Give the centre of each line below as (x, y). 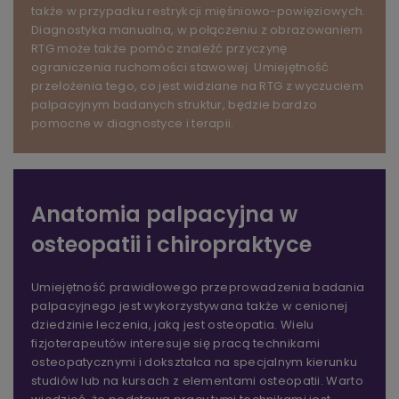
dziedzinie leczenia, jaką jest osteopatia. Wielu (173, 324)
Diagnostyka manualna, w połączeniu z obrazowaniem (197, 29)
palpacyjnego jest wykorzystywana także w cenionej (190, 305)
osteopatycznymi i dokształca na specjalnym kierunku (195, 362)
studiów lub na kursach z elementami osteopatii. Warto (197, 380)
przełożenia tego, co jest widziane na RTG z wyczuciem (197, 85)
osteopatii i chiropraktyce (171, 244)
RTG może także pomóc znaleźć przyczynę (159, 48)
